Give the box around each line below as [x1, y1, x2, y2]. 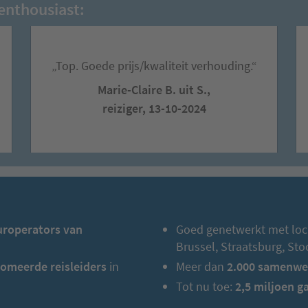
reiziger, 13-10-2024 [102, 100, 206, 116]
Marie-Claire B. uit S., [98, 81, 210, 98]
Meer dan [176, 258, 228, 274]
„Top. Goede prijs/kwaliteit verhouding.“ [51, 57, 257, 74]
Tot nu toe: [176, 278, 233, 294]
